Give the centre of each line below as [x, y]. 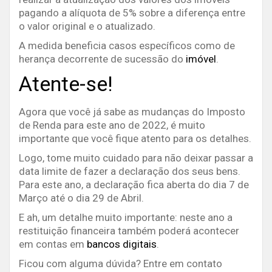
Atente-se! [66, 84]
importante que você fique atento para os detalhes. [135, 139]
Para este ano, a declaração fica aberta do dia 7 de [134, 185]
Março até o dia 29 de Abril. [81, 198]
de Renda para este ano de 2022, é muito [112, 125]
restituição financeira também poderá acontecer [129, 231]
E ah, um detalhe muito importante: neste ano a [126, 218]
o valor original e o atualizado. [87, 26]
